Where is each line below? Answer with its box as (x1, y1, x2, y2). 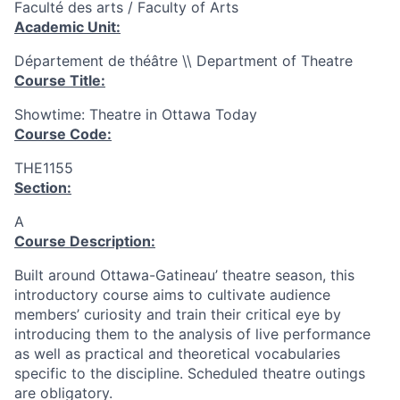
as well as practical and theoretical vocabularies (14, 345, 340, 362)
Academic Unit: (14, 18, 121, 36)
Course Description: (14, 232, 155, 250)
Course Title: (14, 71, 105, 89)
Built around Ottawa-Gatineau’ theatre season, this (14, 266, 354, 284)
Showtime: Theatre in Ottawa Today (14, 105, 257, 123)
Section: (14, 179, 71, 196)
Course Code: (14, 125, 112, 143)
